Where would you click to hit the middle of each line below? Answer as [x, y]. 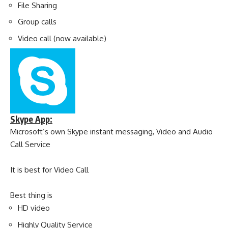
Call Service [30, 145]
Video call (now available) [62, 38]
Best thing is [31, 195]
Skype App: [31, 119]
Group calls [37, 22]
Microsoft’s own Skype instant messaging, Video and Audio [111, 132]
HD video [34, 208]
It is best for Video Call [49, 170]
